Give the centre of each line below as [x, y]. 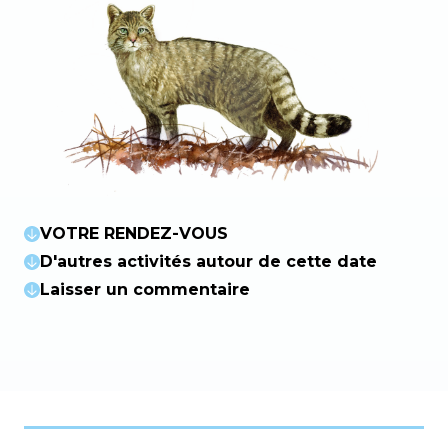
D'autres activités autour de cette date [208, 261]
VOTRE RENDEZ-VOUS [134, 233]
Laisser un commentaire [145, 289]
